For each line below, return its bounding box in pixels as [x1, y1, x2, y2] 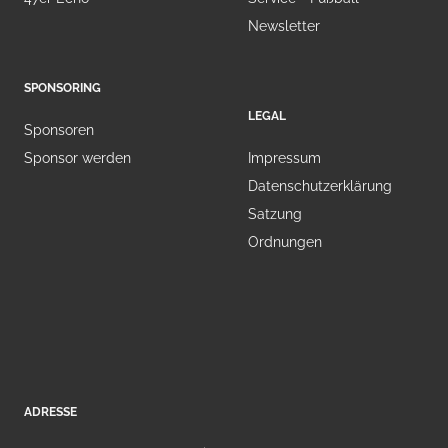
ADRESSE [24, 405, 77, 420]
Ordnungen [248, 234, 322, 251]
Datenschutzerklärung [248, 178, 392, 195]
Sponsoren [24, 122, 94, 139]
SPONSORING [24, 81, 101, 96]
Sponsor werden [24, 150, 131, 167]
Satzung [248, 206, 302, 223]
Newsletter [248, 18, 320, 35]
